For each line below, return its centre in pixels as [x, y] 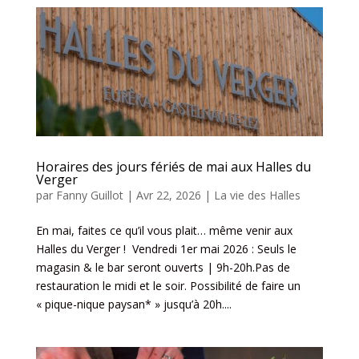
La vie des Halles [257, 196]
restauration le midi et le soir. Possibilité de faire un [168, 286]
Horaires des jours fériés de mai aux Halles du [173, 167]
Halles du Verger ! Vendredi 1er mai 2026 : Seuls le [166, 249]
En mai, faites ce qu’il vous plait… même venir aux [164, 231]
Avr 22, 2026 [168, 196]
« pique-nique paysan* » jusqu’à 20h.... [133, 305]
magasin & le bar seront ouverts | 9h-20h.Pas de [163, 268]
